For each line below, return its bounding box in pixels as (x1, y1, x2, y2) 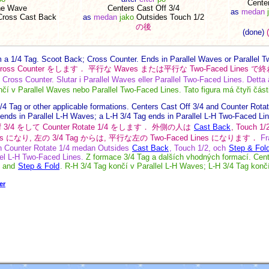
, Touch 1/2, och (169, 143, 228, 153)
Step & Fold (18, 161, 59, 171)
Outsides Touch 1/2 (134, 13, 204, 22)
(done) (242, 28, 264, 37)
